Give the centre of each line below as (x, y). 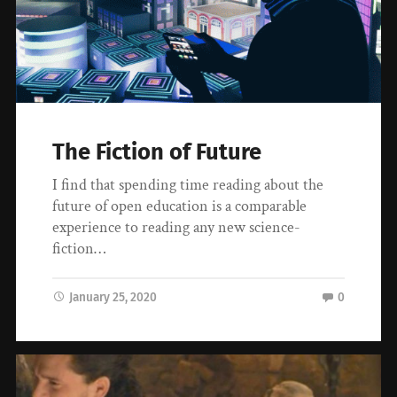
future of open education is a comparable (180, 206)
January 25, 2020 (113, 297)
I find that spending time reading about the (188, 184)
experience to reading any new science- (177, 227)
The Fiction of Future (157, 152)
